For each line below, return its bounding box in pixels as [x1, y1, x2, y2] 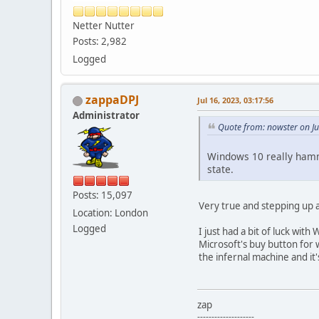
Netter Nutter [73, 19, 135, 33]
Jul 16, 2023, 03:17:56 [197, 95, 273, 106]
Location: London [73, 206, 148, 220]
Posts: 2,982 [73, 35, 127, 48]
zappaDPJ [85, 92, 139, 108]
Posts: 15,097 [73, 189, 132, 202]
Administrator [73, 109, 140, 122]
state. [207, 162, 234, 176]
